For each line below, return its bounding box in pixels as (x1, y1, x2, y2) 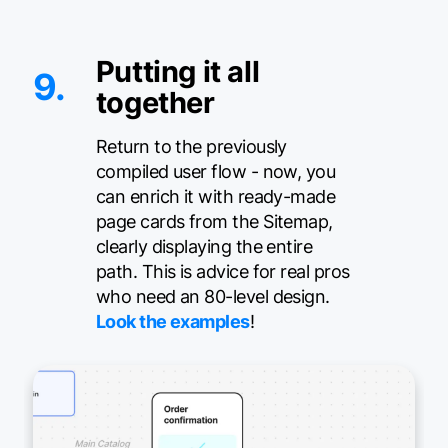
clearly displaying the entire (95, 236, 313, 258)
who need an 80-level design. (95, 286, 330, 308)
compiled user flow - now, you (95, 161, 336, 183)
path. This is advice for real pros (95, 261, 350, 283)
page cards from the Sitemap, (95, 211, 333, 233)
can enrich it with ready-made (95, 186, 336, 208)
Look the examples (95, 311, 250, 333)
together (95, 85, 215, 121)
